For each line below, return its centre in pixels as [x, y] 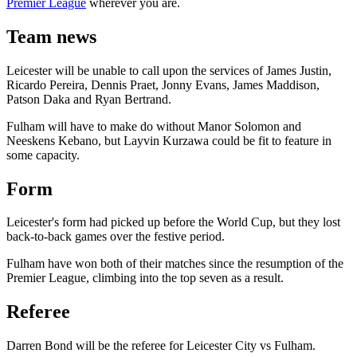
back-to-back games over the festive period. [116, 237]
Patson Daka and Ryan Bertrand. [89, 99]
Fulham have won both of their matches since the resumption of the [175, 264]
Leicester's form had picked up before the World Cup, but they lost [173, 222]
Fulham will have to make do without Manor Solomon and [154, 126]
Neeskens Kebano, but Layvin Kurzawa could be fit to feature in [169, 140]
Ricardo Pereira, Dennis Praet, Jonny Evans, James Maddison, [163, 84]
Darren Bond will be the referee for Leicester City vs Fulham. [161, 346]
